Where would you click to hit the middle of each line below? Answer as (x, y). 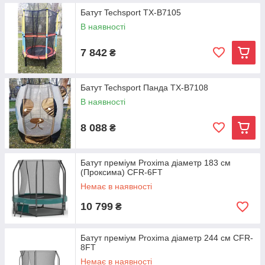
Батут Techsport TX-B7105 (131, 12)
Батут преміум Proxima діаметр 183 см (156, 163)
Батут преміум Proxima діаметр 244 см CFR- (167, 238)
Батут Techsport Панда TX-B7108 (144, 88)
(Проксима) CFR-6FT (122, 172)
